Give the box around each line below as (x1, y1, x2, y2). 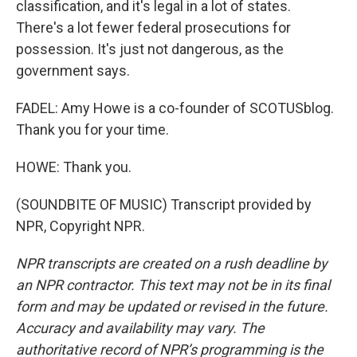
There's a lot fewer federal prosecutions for (16, 19, 291, 36)
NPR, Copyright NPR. (16, 218, 145, 234)
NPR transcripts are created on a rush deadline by (16, 255, 328, 272)
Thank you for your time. (16, 121, 169, 138)
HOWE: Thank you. (16, 159, 131, 175)
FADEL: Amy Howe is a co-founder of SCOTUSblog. (16, 100, 334, 116)
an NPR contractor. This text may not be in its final (16, 277, 330, 293)
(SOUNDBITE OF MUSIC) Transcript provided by (16, 196, 312, 213)
